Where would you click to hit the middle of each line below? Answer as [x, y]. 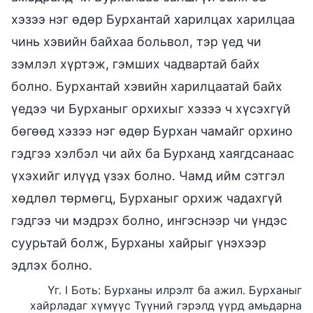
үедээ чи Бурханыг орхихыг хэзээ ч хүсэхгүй [151, 108]
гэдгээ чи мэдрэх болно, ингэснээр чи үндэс [149, 220]
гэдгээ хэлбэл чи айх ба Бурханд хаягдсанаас [153, 153]
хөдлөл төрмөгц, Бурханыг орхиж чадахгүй [147, 198]
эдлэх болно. [52, 265]
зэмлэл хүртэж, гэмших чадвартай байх [136, 64]
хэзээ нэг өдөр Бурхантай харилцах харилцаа [153, 19]
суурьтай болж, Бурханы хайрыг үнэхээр [139, 242]
